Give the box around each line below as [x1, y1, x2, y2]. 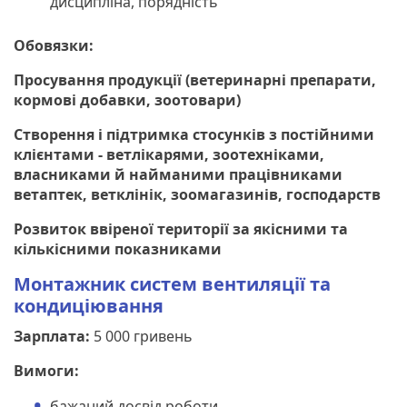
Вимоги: [14, 360, 79, 381]
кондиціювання [14, 293, 164, 318]
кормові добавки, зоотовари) [14, 89, 241, 110]
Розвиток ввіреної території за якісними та [14, 218, 348, 239]
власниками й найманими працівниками [14, 164, 342, 184]
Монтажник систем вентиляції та [14, 271, 331, 296]
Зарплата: [14, 325, 90, 346]
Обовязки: [14, 35, 94, 55]
